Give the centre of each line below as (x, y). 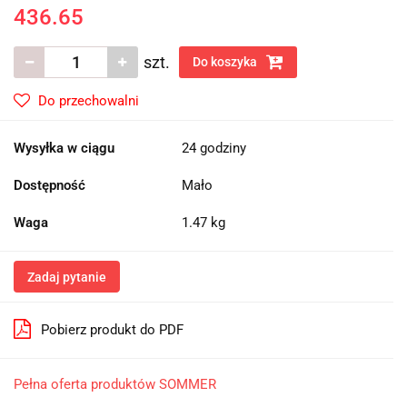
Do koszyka (226, 61)
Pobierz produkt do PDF (112, 329)
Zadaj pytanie (67, 277)
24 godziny (214, 148)
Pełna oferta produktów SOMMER (115, 384)
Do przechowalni (89, 100)
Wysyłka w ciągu (64, 148)
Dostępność (50, 185)
